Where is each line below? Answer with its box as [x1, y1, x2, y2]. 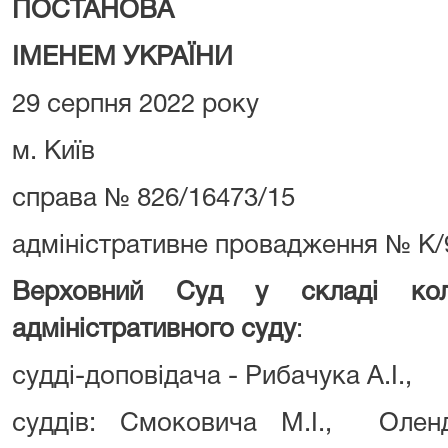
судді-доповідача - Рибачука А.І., [12, 365, 412, 389]
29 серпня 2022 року [12, 93, 259, 117]
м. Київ [12, 140, 95, 164]
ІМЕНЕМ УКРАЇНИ [12, 46, 233, 70]
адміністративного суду [12, 318, 296, 342]
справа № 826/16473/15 [12, 187, 295, 211]
